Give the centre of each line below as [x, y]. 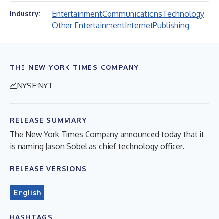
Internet [139, 25]
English [27, 193]
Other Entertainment [88, 25]
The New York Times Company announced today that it [107, 134]
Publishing [171, 25]
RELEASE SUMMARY [48, 120]
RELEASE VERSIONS [48, 168]
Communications [132, 14]
